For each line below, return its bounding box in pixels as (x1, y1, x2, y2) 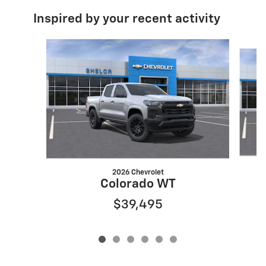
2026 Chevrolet (112, 168, 164, 176)
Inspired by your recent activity (33, 12, 220, 26)
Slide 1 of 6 (18, 40, 59, 49)
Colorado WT (100, 178, 176, 191)
